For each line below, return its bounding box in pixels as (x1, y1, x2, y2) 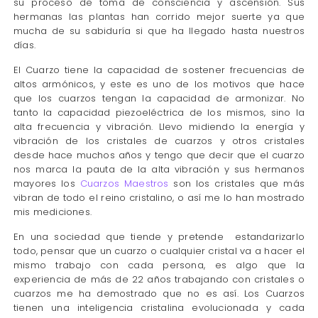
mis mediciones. (13, 205, 92, 219)
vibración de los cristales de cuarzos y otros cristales (13, 134, 305, 148)
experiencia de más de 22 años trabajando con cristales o (13, 273, 305, 287)
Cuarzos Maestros (79, 177, 169, 191)
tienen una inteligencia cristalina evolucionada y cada (13, 301, 305, 315)
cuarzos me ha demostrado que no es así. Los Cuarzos (13, 287, 305, 301)
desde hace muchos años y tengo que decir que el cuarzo (13, 148, 305, 163)
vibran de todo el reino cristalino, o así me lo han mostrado (13, 191, 305, 205)
